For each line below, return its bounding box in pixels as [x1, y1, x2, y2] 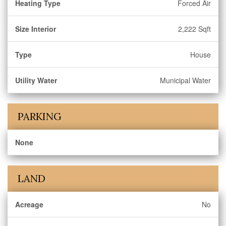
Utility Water [15, 75, 57, 85]
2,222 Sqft [178, 24, 211, 34]
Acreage [15, 199, 43, 209]
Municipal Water [160, 75, 211, 85]
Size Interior [15, 24, 56, 34]
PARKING [18, 110, 62, 123]
